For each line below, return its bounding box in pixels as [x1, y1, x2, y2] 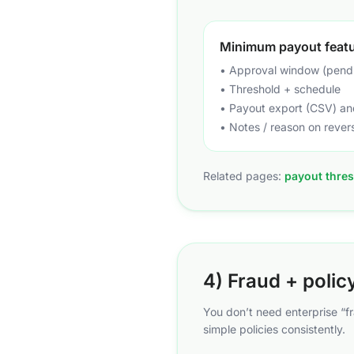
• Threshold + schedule [220, 82, 341, 96]
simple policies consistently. [203, 322, 345, 336]
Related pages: [203, 169, 284, 183]
